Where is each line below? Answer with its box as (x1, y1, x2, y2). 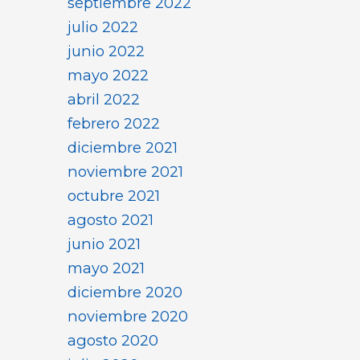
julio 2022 (67, 18, 138, 37)
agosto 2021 (67, 211, 153, 230)
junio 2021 (67, 235, 141, 254)
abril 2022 (67, 90, 140, 109)
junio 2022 (67, 42, 145, 61)
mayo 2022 (67, 66, 149, 85)
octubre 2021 (67, 186, 160, 206)
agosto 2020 (67, 331, 158, 350)
